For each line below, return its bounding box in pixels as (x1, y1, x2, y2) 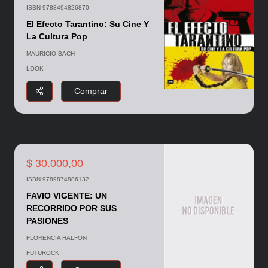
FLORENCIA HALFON (26, 234, 87, 241)
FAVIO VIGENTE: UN (26, 190, 107, 200)
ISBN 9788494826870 (26, 4, 89, 11)
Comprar (74, 86, 108, 96)
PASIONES (26, 215, 68, 226)
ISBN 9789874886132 (26, 175, 89, 182)
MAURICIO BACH (26, 50, 75, 57)
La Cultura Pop (26, 32, 87, 42)
